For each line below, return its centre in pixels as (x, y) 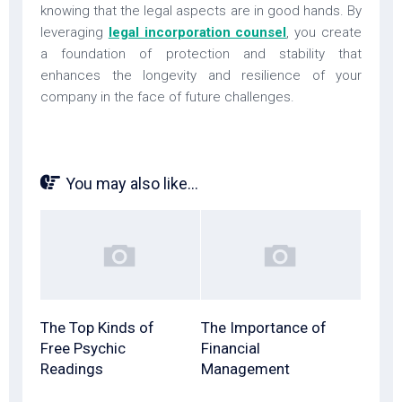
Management (245, 368)
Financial (231, 348)
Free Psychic (83, 348)
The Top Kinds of (97, 327)
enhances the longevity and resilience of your (201, 75)
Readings (72, 368)
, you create (324, 32)
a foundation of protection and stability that (201, 53)
